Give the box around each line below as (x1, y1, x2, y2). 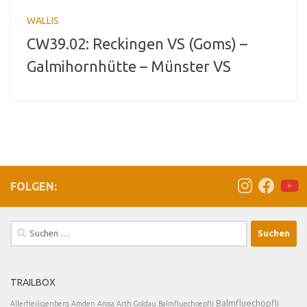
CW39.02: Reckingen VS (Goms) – (27, 34, 247, 52)
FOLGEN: (10, 180, 57, 193)
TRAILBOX (10, 276, 56, 288)
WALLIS (27, 15, 59, 27)
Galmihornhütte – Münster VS (27, 57, 231, 75)
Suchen (10, 221, 41, 234)
